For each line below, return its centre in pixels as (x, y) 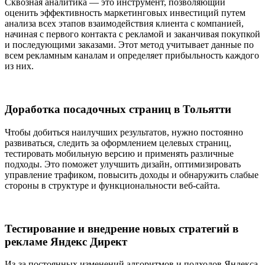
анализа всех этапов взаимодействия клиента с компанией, (124, 24)
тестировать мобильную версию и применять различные (119, 153)
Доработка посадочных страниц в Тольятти (118, 109)
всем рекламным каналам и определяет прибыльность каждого (132, 56)
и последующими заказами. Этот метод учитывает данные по (129, 45)
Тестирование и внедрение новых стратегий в (122, 228)
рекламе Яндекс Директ (66, 241)
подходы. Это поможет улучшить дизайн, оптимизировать (123, 164)
